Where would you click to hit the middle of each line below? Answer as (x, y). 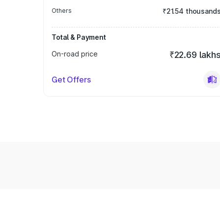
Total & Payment (79, 37)
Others (62, 11)
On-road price (75, 54)
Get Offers (71, 80)
